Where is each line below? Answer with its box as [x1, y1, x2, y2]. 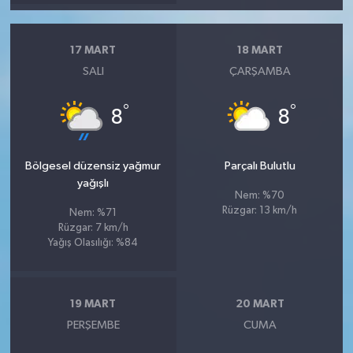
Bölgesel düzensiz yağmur [25, 160, 162, 172]
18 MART [236, 44, 283, 56]
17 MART [70, 44, 117, 56]
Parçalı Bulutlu [224, 160, 295, 172]
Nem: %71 [69, 208, 117, 218]
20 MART [235, 298, 284, 310]
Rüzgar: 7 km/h [58, 223, 128, 233]
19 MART [70, 298, 117, 310]
